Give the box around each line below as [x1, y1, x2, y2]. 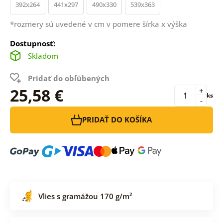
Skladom [27, 50, 58, 61]
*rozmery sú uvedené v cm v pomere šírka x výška [9, 18, 187, 29]
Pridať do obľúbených [27, 73, 110, 83]
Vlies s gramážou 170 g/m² [38, 191, 132, 201]
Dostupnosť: [9, 38, 55, 48]
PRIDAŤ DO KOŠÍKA [82, 114, 152, 125]
